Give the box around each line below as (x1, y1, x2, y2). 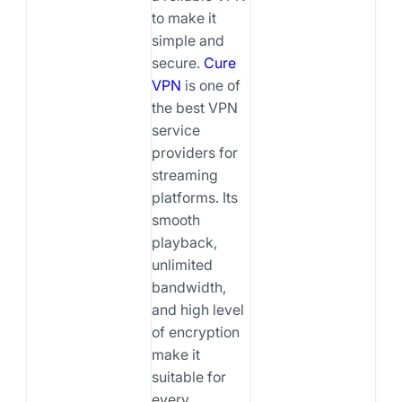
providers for (151, 143, 238, 162)
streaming (151, 165, 218, 184)
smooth (151, 210, 200, 229)
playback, (151, 232, 217, 251)
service (151, 120, 200, 139)
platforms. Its (151, 188, 238, 206)
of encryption (151, 322, 240, 341)
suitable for (151, 367, 226, 386)
